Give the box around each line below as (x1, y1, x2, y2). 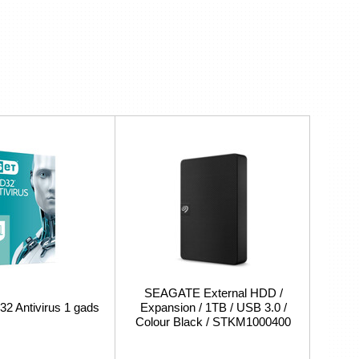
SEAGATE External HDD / (143, 286, 283, 300)
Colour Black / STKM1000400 (135, 315, 291, 329)
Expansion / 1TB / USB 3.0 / (139, 301, 287, 314)
